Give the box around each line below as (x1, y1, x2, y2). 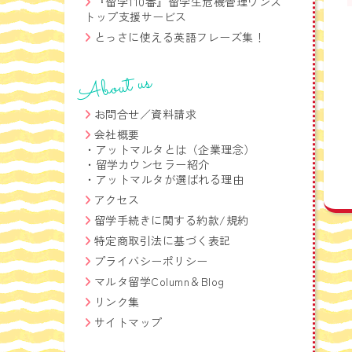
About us (75, 66, 155, 112)
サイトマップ (93, 314, 163, 330)
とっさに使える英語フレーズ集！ (93, 29, 266, 45)
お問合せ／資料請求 (93, 106, 197, 122)
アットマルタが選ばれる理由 (95, 171, 244, 187)
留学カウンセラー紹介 (95, 156, 210, 172)
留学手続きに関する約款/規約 (93, 212, 249, 228)
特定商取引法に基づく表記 (93, 233, 231, 248)
